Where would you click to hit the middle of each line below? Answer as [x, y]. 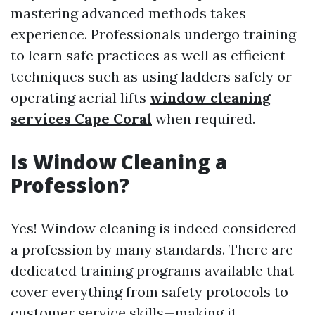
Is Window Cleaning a [119, 162]
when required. [204, 118]
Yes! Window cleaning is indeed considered [154, 228]
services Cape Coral [81, 118]
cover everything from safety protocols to [149, 291]
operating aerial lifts [80, 97]
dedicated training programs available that [152, 270]
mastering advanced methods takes [128, 13]
